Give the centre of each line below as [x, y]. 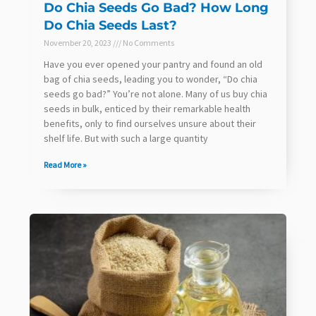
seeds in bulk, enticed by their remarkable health [147, 108]
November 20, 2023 [78, 42]
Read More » [65, 164]
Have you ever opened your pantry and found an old [153, 64]
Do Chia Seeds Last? [110, 25]
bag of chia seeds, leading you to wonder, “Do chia [151, 79]
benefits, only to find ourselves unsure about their [150, 123]
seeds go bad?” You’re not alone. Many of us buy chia [156, 93]
